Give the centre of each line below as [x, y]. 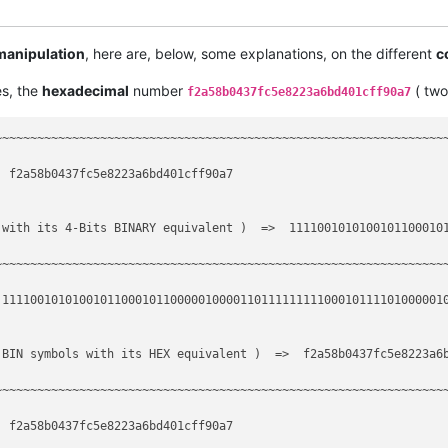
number [158, 90]
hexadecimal [85, 90]
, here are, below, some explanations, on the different [260, 53]
